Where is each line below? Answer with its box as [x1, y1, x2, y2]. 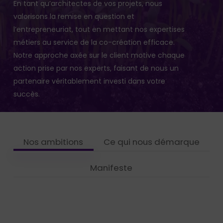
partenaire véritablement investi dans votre [13, 76, 165, 87]
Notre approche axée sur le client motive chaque [13, 50, 185, 61]
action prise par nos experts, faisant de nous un [13, 63, 179, 74]
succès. [13, 89, 40, 100]
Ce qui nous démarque [103, 135, 200, 148]
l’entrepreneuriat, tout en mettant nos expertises [13, 24, 185, 35]
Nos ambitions [23, 135, 84, 148]
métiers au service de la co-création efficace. [13, 37, 175, 48]
